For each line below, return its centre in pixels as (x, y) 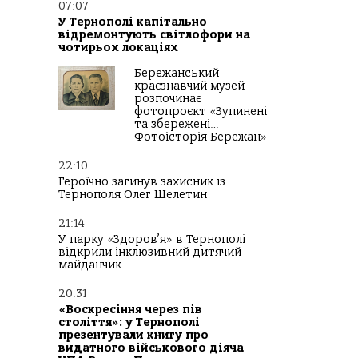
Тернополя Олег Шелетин (133, 195)
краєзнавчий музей (189, 86)
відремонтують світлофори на (154, 35)
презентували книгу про (133, 336)
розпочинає (168, 99)
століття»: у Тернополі (129, 323)
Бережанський (177, 74)
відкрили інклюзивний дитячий (150, 253)
